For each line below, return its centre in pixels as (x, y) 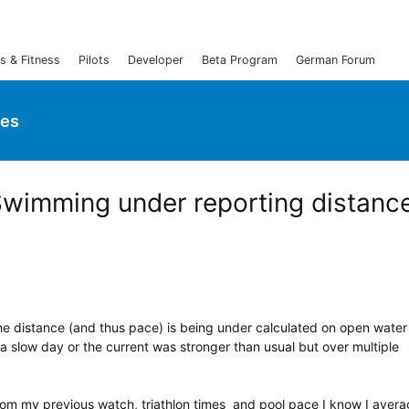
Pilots (94, 60)
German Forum (336, 60)
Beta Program (240, 60)
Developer (156, 60)
